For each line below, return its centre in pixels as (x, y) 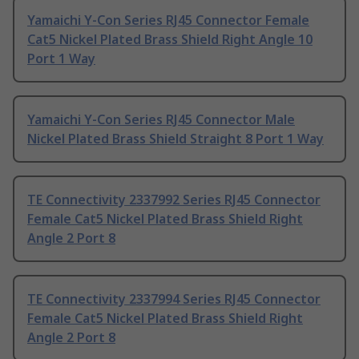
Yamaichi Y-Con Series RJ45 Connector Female (168, 20)
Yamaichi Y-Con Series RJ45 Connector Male (161, 120)
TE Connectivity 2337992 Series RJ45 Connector (174, 200)
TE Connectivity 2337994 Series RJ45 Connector (174, 299)
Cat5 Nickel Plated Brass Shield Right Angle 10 (170, 40)
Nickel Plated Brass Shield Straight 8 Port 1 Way (175, 139)
